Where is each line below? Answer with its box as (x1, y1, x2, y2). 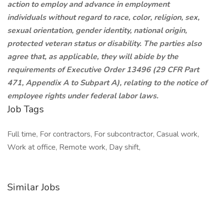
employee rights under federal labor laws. (7, 91, 158, 101)
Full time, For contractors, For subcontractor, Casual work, (7, 129, 199, 139)
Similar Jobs (7, 181, 60, 194)
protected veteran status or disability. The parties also (7, 38, 201, 49)
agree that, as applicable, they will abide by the (7, 51, 178, 62)
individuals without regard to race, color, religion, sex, (7, 12, 200, 23)
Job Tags (7, 103, 44, 116)
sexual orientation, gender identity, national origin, (7, 25, 187, 36)
